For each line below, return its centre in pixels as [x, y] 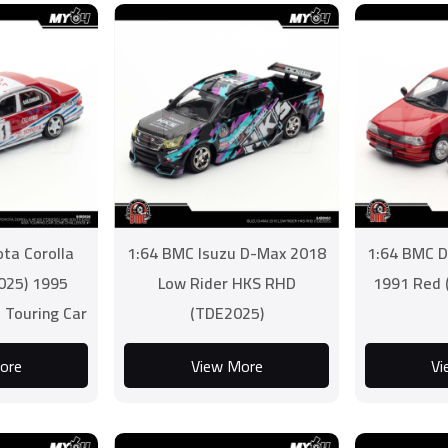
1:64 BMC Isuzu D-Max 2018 [227, 253]
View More [226, 365]
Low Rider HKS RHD [226, 283]
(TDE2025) [226, 313]
